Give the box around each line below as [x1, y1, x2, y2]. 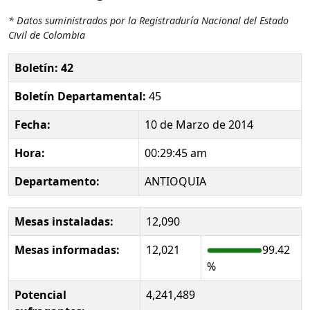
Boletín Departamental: [15, 88, 146, 104]
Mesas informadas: [15, 241, 120, 257]
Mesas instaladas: [15, 213, 113, 229]
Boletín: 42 [15, 60, 73, 75]
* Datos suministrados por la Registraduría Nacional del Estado [8, 13, 289, 27]
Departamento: [15, 173, 100, 189]
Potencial [15, 286, 66, 302]
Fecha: [15, 116, 51, 132]
